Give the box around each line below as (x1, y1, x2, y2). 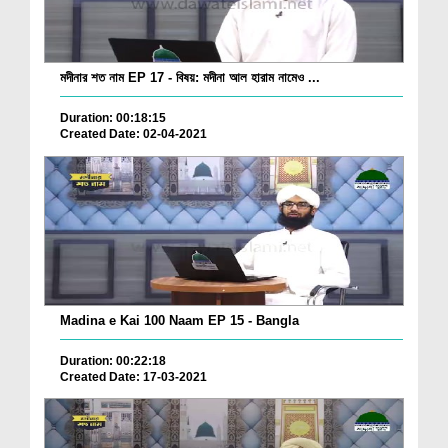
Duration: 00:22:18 (60, 353, 166, 368)
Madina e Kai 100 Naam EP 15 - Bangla (60, 312, 299, 328)
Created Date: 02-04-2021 (60, 127, 207, 142)
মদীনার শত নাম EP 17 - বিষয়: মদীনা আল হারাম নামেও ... (60, 70, 320, 86)
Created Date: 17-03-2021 (60, 369, 207, 384)
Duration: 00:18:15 (60, 111, 166, 126)
